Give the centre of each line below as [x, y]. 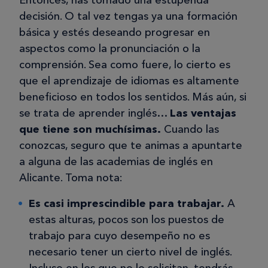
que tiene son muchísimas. [90, 130]
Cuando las [190, 130]
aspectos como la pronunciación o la [110, 49]
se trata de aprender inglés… [95, 113]
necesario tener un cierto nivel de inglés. [130, 252]
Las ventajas [203, 113]
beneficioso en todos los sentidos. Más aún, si [133, 97]
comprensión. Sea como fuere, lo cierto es [125, 65]
